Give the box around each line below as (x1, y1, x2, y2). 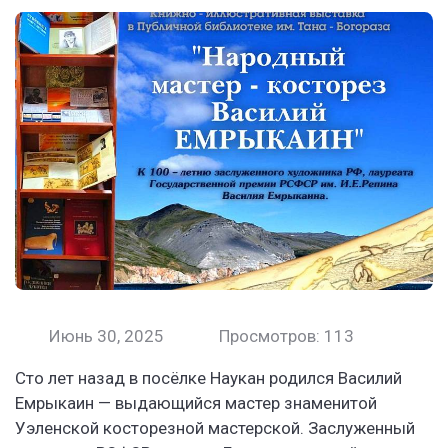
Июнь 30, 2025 (44, 326, 164, 347)
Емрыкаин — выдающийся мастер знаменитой (15, 393, 377, 414)
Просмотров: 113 (214, 326, 354, 347)
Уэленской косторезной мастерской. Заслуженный (15, 418, 415, 439)
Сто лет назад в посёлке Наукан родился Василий (15, 368, 402, 389)
